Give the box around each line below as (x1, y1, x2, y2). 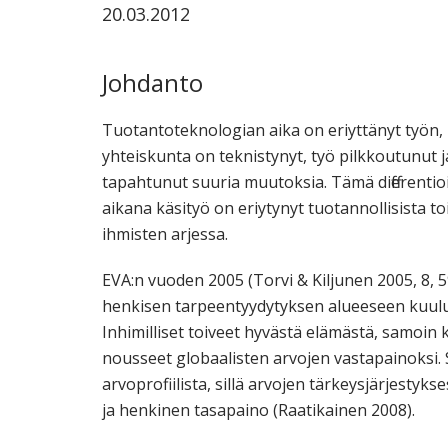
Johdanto (102, 66, 203, 100)
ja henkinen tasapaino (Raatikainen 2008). (102, 399, 415, 422)
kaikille (372, 90, 424, 113)
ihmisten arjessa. (102, 223, 228, 246)
